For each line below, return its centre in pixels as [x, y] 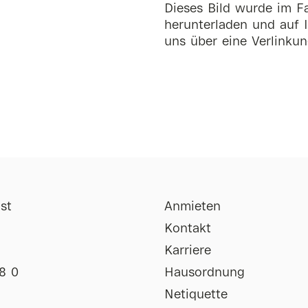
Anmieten [192, 207]
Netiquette [196, 295]
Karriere [187, 251]
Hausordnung [204, 273]
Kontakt [187, 229]
